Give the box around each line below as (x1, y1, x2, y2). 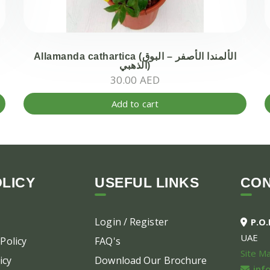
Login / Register (95, 215, 168, 228)
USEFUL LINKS (95, 175, 199, 190)
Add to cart (111, 98, 159, 110)
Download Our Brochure (95, 254, 207, 267)
